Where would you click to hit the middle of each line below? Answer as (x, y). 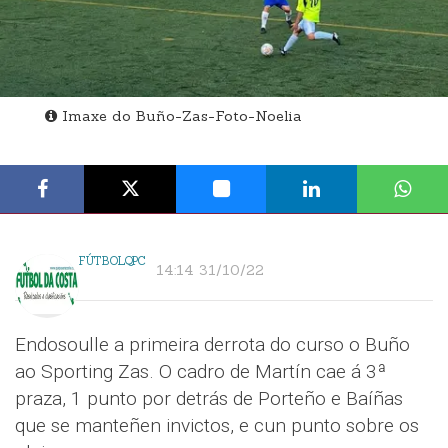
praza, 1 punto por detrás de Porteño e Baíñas (209, 399)
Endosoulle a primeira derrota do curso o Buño (212, 345)
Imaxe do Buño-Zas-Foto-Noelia (179, 116)
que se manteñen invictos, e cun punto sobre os (217, 426)
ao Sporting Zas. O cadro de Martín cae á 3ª (200, 372)
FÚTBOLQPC (112, 261)
